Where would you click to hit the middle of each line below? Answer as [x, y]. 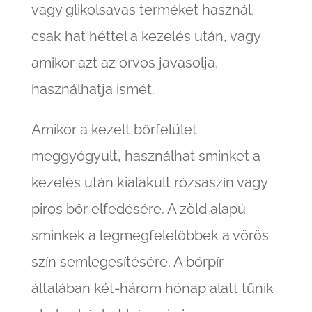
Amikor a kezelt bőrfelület [114, 130]
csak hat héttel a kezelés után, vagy [146, 37]
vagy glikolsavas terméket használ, [143, 10]
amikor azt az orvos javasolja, [125, 63]
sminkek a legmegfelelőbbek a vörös [150, 236]
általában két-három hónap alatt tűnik [152, 289]
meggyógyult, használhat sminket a [146, 156]
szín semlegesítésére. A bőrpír [127, 262]
